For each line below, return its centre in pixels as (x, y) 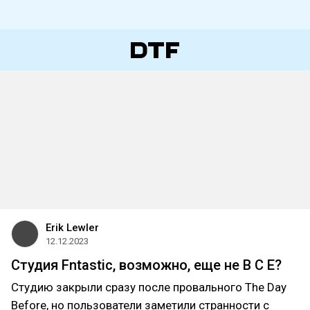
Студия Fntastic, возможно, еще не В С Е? (146, 265)
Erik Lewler (72, 228)
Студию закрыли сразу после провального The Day (149, 287)
